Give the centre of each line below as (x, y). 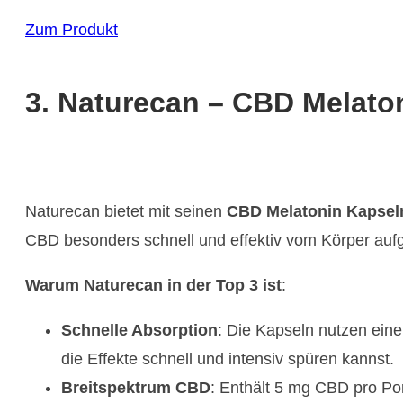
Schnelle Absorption (139, 330)
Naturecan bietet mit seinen (126, 211)
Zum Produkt (72, 30)
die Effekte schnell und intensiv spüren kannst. (228, 358)
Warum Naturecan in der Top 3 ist (153, 285)
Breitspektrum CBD (136, 387)
